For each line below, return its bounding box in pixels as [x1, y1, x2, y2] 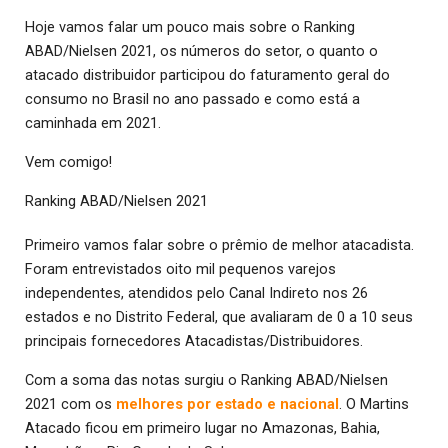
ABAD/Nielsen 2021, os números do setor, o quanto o [25, 42, 378, 61]
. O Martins [339, 395, 409, 414]
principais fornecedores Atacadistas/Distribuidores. [25, 332, 363, 351]
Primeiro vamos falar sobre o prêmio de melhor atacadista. [25, 236, 414, 255]
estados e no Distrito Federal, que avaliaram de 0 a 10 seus [25, 308, 413, 327]
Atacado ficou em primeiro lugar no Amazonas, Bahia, [25, 419, 380, 438]
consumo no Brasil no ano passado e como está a [25, 90, 360, 109]
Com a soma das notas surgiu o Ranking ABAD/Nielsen [25, 371, 388, 390]
